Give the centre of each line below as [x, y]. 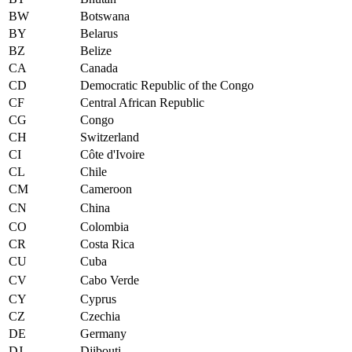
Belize [96, 50]
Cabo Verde [110, 280]
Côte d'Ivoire [112, 154]
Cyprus [98, 299]
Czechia [100, 316]
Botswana [105, 16]
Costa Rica [107, 244]
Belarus [99, 33]
